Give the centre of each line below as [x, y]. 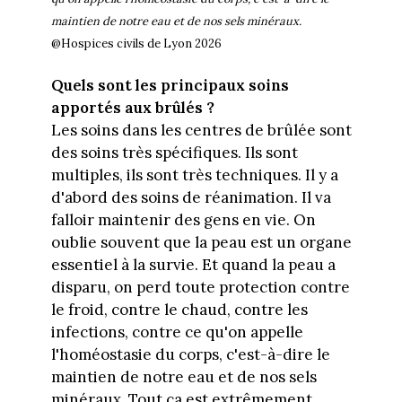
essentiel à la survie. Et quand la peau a [193, 265]
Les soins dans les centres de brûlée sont [201, 131]
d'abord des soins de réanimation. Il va [191, 198]
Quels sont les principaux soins [170, 86]
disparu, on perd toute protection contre [200, 288]
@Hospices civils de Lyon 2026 [136, 44]
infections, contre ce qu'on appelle [177, 332]
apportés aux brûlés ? [132, 108]
